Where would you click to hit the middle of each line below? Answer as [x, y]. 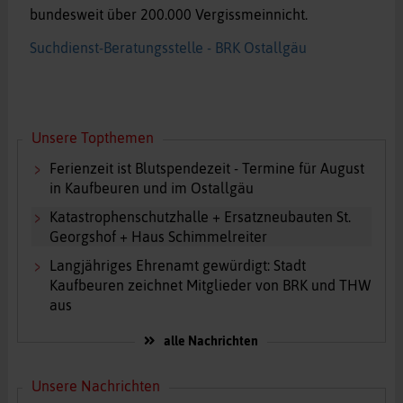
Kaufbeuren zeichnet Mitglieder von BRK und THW [210, 286]
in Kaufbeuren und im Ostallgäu [151, 188]
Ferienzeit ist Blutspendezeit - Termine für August [206, 169]
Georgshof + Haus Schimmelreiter [158, 237]
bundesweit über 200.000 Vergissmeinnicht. [168, 15]
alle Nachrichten [211, 341]
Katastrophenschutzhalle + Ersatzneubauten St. [200, 217]
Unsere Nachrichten [95, 386]
